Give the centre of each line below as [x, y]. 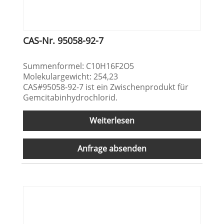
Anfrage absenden [112, 149]
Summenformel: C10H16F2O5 [79, 66]
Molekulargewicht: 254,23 [71, 77]
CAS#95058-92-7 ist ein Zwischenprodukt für [106, 87]
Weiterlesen [112, 121]
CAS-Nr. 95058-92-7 [63, 41]
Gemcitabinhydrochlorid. [70, 98]
